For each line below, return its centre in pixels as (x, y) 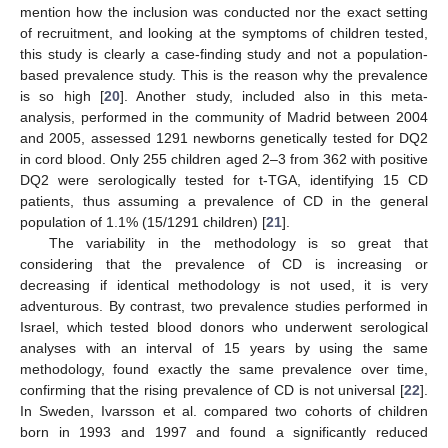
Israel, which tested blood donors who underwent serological (224, 327)
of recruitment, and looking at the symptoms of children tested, (224, 33)
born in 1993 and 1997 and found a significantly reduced (224, 432)
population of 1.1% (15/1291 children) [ (143, 222)
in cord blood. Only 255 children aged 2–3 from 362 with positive (224, 159)
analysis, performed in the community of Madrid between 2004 (224, 117)
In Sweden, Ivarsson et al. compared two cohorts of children (224, 411)
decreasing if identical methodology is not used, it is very (224, 285)
